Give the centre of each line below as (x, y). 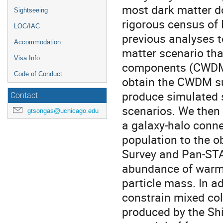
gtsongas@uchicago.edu (63, 111)
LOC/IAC (27, 26)
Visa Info (27, 58)
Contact (24, 96)
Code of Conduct (38, 74)
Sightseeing (31, 10)
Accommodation (37, 42)
